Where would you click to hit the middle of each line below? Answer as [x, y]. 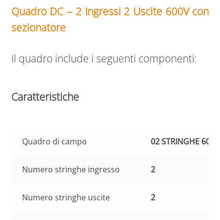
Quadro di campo [55, 141]
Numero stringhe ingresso [71, 169]
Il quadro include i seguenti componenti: [104, 58]
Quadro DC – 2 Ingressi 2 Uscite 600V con [110, 12]
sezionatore [40, 28]
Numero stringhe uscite [66, 197]
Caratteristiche [45, 97]
